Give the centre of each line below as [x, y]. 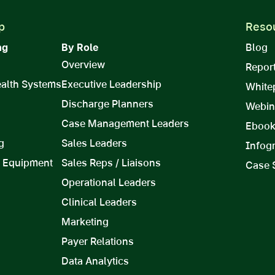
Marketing [85, 222]
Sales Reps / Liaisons [111, 163]
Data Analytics [95, 261]
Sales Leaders [94, 143]
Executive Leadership [111, 84]
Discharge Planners [107, 104]
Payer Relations [97, 242]
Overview [83, 65]
